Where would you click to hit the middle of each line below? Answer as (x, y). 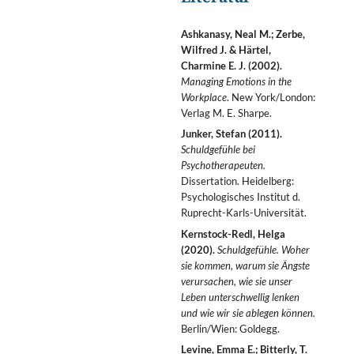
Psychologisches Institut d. (240, 197)
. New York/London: (271, 98)
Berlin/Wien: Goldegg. (230, 328)
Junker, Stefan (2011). (231, 134)
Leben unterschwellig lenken (240, 297)
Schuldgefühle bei (218, 150)
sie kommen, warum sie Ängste (245, 265)
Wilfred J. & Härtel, (226, 50)
